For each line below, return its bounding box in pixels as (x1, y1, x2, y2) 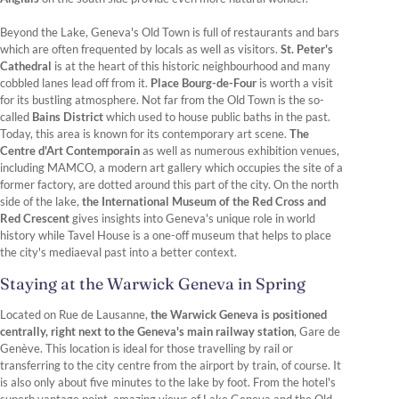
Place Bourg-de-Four (151, 76, 259, 91)
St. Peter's (281, 42, 333, 57)
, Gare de (294, 324, 340, 339)
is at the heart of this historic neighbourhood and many (52, 59, 330, 74)
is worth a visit (259, 76, 333, 91)
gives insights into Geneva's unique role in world (69, 211, 315, 226)
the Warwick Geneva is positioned (151, 307, 327, 322)
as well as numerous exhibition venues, (140, 143, 339, 159)
